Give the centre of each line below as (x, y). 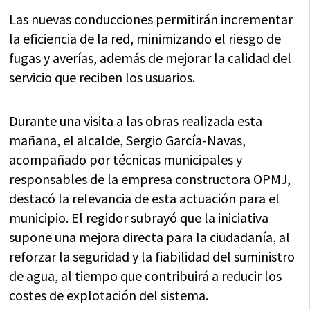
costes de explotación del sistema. (109, 295)
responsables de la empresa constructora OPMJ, (150, 179)
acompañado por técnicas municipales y (126, 159)
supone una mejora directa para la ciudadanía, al (150, 237)
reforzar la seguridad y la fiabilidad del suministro (152, 256)
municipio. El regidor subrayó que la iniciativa (139, 218)
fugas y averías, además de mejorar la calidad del (151, 58)
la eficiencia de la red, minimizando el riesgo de (145, 38)
